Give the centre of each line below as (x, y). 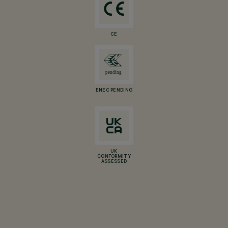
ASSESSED (114, 162)
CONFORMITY (114, 157)
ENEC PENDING (114, 91)
